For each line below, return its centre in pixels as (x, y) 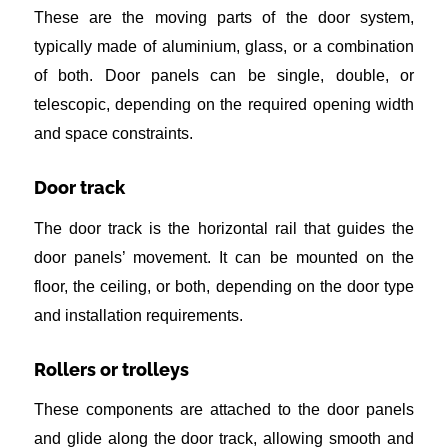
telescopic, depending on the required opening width (224, 105)
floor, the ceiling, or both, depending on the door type (224, 286)
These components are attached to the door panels (224, 410)
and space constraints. (113, 134)
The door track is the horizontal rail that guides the (224, 228)
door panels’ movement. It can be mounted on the (224, 257)
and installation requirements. (138, 315)
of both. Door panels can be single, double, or (224, 76)
